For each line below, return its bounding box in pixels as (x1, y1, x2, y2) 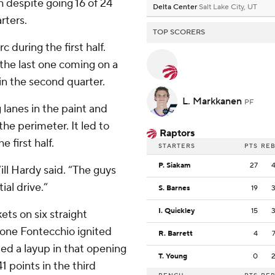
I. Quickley (158, 206, 195, 216)
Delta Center (153, 2, 199, 12)
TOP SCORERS (153, 28, 205, 37)
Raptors (160, 127, 195, 140)
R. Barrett (158, 229, 193, 239)
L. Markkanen (182, 95, 244, 108)
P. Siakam (158, 161, 190, 171)
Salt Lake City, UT (199, 2, 257, 12)
